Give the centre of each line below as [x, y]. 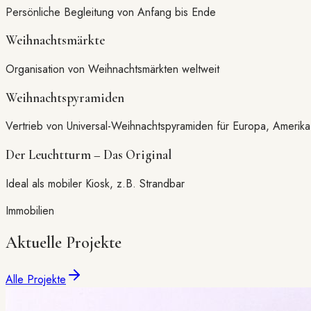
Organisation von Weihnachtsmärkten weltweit [112, 69]
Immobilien [30, 210]
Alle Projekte [36, 279]
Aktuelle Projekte [64, 242]
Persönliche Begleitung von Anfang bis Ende [111, 12]
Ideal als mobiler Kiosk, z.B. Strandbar [95, 183]
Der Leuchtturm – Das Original [89, 155]
